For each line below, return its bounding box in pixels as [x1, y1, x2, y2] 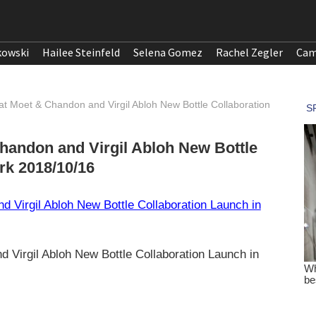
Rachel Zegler [216, 45, 283, 59]
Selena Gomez [133, 45, 202, 59]
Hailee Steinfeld [42, 45, 120, 59]
